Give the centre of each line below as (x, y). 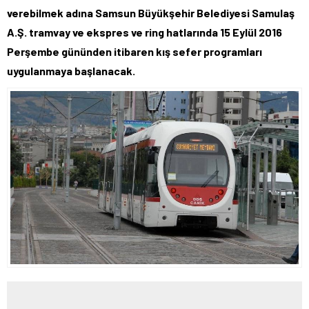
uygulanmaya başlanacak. (71, 71)
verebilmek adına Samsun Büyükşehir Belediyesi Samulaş (151, 13)
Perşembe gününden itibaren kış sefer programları (134, 52)
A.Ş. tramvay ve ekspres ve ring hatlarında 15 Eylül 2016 (144, 32)
